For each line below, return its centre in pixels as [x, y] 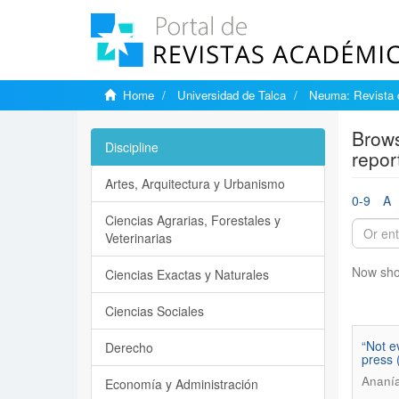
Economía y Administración [182, 384]
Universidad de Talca [232, 95]
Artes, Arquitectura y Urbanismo [195, 183]
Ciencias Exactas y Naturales [187, 274]
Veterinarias [138, 238]
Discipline [132, 147]
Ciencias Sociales [155, 311]
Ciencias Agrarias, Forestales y [193, 220]
